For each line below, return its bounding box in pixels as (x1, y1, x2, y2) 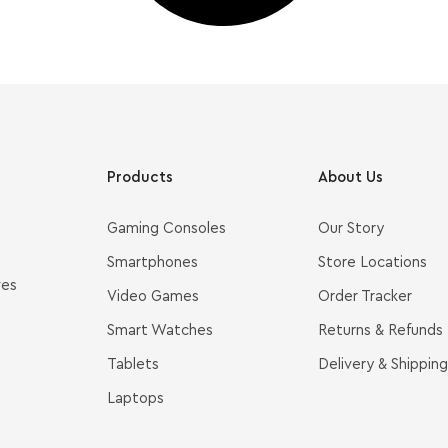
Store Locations (317, 255, 427, 271)
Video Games (107, 289, 199, 305)
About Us (317, 170, 383, 186)
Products (107, 170, 173, 186)
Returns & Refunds (317, 323, 443, 339)
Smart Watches (107, 323, 213, 339)
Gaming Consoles (107, 221, 226, 237)
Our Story (317, 221, 384, 237)
